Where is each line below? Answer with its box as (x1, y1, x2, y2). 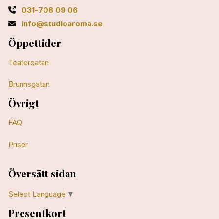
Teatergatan (8, 57, 49, 67)
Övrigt (8, 96, 39, 110)
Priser (8, 139, 28, 149)
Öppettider (8, 36, 61, 49)
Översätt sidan (8, 166, 76, 180)
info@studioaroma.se (21, 19, 103, 28)
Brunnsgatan (8, 79, 50, 89)
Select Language (8, 189, 66, 198)
